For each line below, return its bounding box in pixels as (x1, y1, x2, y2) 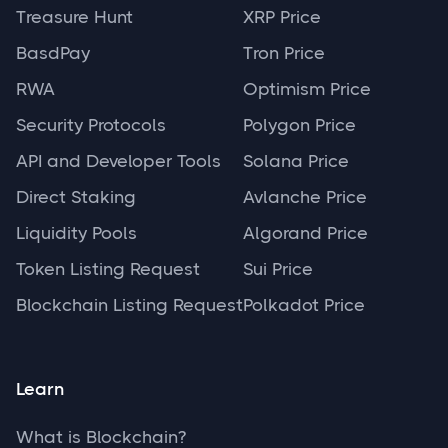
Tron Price (243, 43, 325, 64)
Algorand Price (243, 223, 368, 244)
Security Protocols (16, 115, 166, 136)
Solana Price (243, 151, 349, 172)
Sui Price (243, 259, 313, 280)
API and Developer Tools (16, 151, 221, 172)
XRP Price (243, 7, 321, 28)
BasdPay (16, 43, 90, 64)
